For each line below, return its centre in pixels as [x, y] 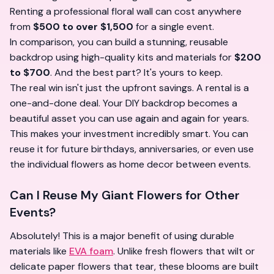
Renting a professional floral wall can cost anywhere [126, 11]
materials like [39, 251]
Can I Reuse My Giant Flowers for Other [125, 195]
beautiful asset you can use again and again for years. [129, 118]
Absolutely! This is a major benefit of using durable [122, 236]
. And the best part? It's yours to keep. [136, 72]
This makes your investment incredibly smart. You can [129, 134]
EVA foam [91, 251]
